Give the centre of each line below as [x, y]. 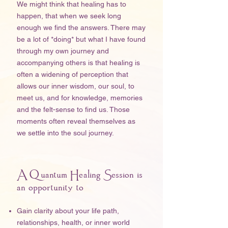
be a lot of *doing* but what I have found [81, 39]
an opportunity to [50, 187]
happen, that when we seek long [69, 16]
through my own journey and [63, 51]
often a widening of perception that [73, 74]
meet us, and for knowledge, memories [80, 98]
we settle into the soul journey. [66, 133]
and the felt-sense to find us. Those [73, 109]
